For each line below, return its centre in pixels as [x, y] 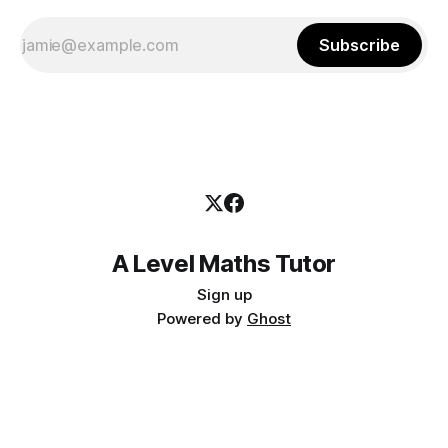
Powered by [202, 319]
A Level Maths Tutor [224, 264]
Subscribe [359, 45]
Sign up [224, 295]
